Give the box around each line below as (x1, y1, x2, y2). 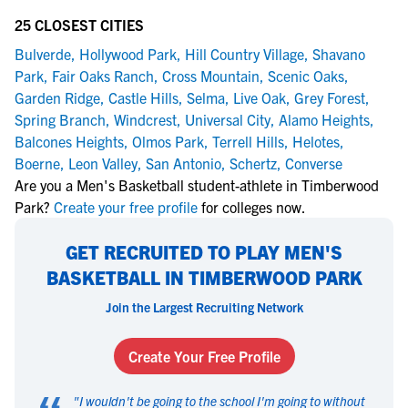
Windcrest (114, 110, 177, 128)
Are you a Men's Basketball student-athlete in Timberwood (15, 176, 379, 194)
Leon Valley (68, 154, 138, 172)
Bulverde (15, 45, 71, 63)
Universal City (185, 110, 270, 128)
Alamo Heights (279, 110, 370, 128)
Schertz (229, 154, 277, 172)
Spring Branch (15, 110, 106, 128)
